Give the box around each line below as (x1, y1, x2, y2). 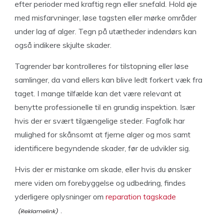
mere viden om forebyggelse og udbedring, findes (15, 177, 186, 188)
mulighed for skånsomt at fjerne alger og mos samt (15, 129, 191, 139)
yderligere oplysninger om (15, 191, 106, 201)
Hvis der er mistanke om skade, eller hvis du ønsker (15, 164, 191, 174)
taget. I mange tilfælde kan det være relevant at (15, 88, 181, 98)
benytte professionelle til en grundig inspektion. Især (15, 102, 195, 112)
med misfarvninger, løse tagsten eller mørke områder (15, 12, 197, 22)
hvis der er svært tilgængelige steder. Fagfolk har (15, 115, 185, 126)
